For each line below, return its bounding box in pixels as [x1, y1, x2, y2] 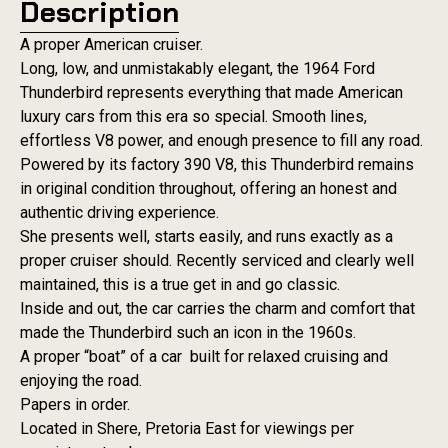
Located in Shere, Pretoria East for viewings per [20, 418, 354, 438]
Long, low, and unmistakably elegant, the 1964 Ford [20, 58, 375, 78]
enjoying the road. [20, 370, 142, 390]
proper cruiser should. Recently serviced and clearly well [20, 250, 414, 270]
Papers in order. [20, 394, 130, 414]
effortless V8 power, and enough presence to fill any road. [20, 130, 423, 150]
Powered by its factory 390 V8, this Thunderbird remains [20, 154, 414, 174]
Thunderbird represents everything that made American [20, 82, 403, 102]
